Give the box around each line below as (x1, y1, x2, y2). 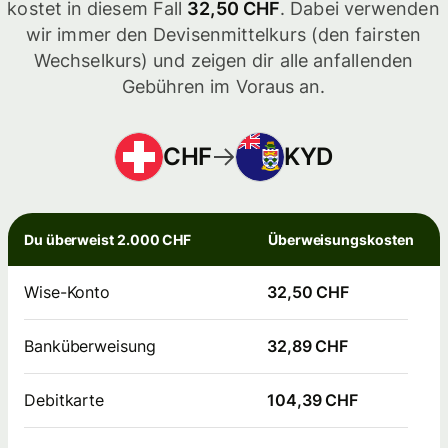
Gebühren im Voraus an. (121, 76, 326, 98)
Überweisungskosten (268, 231, 414, 249)
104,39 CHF (267, 390, 359, 411)
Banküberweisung (24, 336, 156, 357)
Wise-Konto (24, 282, 111, 303)
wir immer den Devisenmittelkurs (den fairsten (25, 24, 422, 46)
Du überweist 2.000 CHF (24, 231, 192, 249)
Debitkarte (24, 390, 105, 411)
